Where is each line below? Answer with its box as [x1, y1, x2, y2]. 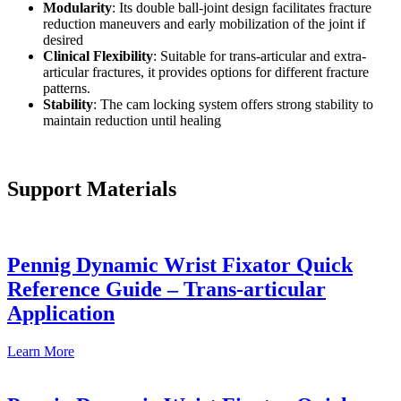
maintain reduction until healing [43, 113, 221, 129]
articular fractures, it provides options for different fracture [43, 64, 369, 81]
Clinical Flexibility [43, 48, 153, 64]
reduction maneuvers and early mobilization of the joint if [43, 16, 365, 32]
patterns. [43, 81, 90, 97]
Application [7, 302, 115, 326]
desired [43, 32, 83, 48]
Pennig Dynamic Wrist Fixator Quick [7, 253, 353, 277]
